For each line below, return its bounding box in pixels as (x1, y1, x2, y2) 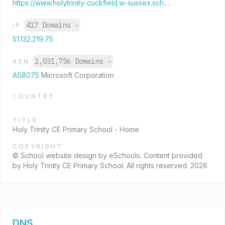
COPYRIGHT (13, 143, 63, 150)
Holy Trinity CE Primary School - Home (13, 125, 139, 134)
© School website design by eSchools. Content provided (13, 151, 202, 160)
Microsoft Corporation (41, 71, 114, 79)
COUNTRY (13, 92, 54, 100)
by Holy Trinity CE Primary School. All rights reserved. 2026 (13, 161, 207, 170)
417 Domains (26, 21, 74, 30)
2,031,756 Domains (35, 57, 107, 66)
